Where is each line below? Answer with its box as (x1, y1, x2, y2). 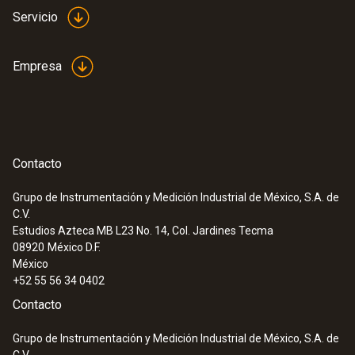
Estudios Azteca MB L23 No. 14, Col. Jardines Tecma (13, 224, 273, 237)
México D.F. (48, 241, 101, 254)
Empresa (13, 59, 62, 74)
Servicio (13, 10, 58, 25)
